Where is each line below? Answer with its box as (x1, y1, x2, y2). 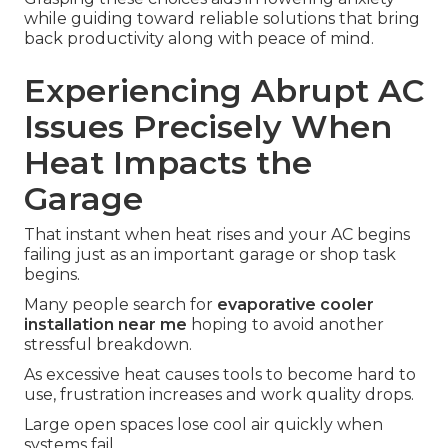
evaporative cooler (217, 295, 374, 315)
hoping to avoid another (187, 315, 384, 335)
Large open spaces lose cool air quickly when (24, 415, 383, 435)
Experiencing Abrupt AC (24, 71, 424, 111)
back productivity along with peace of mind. (24, 29, 374, 49)
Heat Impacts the (24, 143, 312, 183)
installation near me (24, 315, 187, 335)
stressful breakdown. (24, 335, 192, 355)
